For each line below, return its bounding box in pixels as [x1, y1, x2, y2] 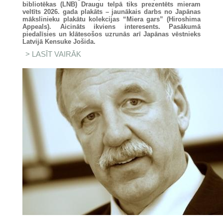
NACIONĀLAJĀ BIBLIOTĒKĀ [81, 65, 179, 73]
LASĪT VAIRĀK [32, 50, 82, 58]
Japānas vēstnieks [143, 30, 201, 38]
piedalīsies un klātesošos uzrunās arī [22, 30, 144, 38]
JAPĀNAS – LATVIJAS [81, 57, 158, 66]
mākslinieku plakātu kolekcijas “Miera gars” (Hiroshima [22, 15, 201, 23]
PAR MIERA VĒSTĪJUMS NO [81, 50, 180, 58]
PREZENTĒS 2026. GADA [81, 72, 169, 81]
